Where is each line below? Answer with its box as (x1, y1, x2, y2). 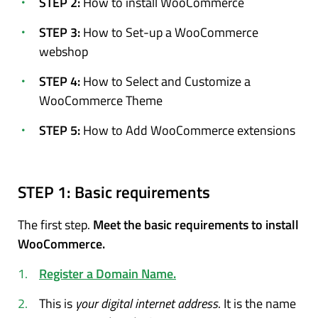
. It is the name (218, 293, 296, 313)
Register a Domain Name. (39, 263, 176, 283)
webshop (39, 41, 88, 61)
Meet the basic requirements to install (93, 214, 299, 234)
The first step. (18, 214, 93, 234)
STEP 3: (39, 22, 83, 42)
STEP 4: (39, 71, 83, 91)
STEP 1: (18, 179, 75, 204)
